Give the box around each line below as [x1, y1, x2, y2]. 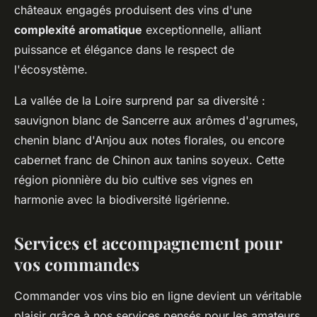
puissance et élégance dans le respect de [14, 42, 234, 57]
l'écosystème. [14, 62, 88, 76]
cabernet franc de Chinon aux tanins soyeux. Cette [14, 152, 284, 167]
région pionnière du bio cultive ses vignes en [14, 172, 253, 187]
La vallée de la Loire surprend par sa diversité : [14, 93, 265, 108]
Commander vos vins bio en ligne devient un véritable [14, 288, 301, 303]
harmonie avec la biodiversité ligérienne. [14, 192, 230, 207]
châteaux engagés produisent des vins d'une [14, 2, 252, 17]
